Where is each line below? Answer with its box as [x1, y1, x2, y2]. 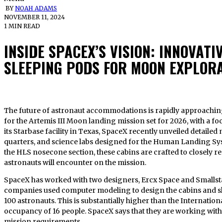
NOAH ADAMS [15, 4, 57, 12]
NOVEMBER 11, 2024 [4, 13, 65, 21]
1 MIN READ [4, 22, 40, 30]
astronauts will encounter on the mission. [4, 158, 146, 167]
